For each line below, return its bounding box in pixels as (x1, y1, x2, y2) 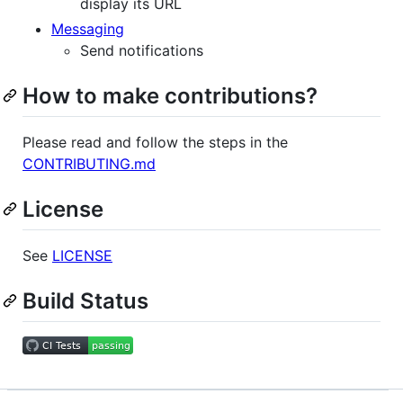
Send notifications (80, 40, 203, 59)
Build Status (22, 287, 148, 314)
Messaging (51, 19, 124, 38)
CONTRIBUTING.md (22, 154, 156, 173)
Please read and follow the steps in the (22, 132, 288, 151)
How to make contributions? (22, 82, 318, 109)
